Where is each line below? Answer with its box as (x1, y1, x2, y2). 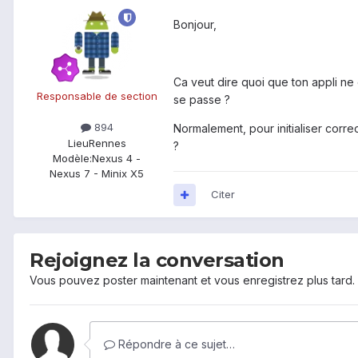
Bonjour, (173, 18, 217, 32)
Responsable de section (36, 89, 157, 103)
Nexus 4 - (92, 151, 141, 165)
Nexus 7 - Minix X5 (50, 166, 144, 180)
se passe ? (173, 93, 230, 107)
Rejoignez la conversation (30, 249, 284, 272)
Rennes (88, 136, 126, 149)
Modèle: (53, 151, 92, 165)
